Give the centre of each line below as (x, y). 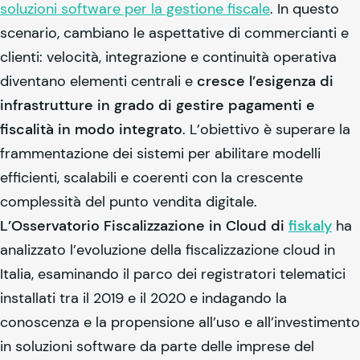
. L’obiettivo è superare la (266, 129)
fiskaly (310, 226)
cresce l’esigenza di (265, 81)
